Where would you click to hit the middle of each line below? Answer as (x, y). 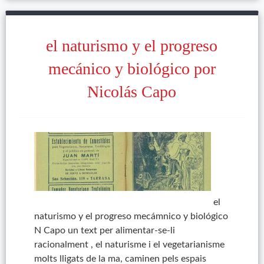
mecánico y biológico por (132, 69)
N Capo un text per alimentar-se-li (104, 230)
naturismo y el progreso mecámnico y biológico (131, 216)
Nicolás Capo (132, 92)
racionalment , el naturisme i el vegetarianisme (129, 245)
